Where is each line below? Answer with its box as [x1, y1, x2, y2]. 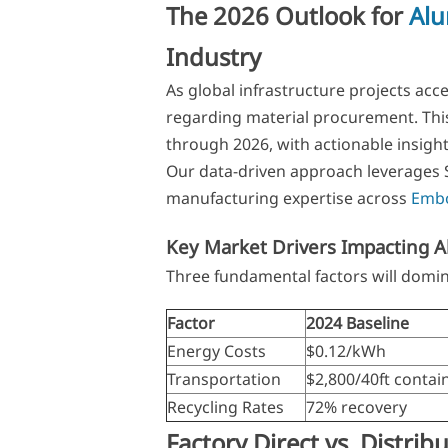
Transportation [166, 367, 281, 390]
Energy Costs [166, 339, 266, 362]
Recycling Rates [166, 395, 284, 418]
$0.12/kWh [305, 339, 386, 362]
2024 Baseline [305, 311, 409, 334]
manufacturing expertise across [165, 187, 411, 210]
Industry [165, 40, 261, 74]
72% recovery [305, 395, 407, 418]
